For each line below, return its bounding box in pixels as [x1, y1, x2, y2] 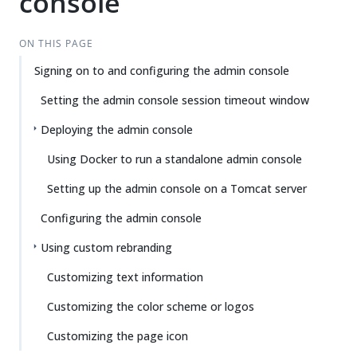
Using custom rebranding [41, 240, 172, 255]
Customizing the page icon [47, 328, 188, 343]
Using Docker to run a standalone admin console [47, 151, 302, 167]
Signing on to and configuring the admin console [34, 63, 289, 78]
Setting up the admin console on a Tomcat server [47, 181, 307, 196]
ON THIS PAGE [18, 37, 93, 50]
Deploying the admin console [41, 122, 193, 137]
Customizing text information [47, 269, 203, 284]
